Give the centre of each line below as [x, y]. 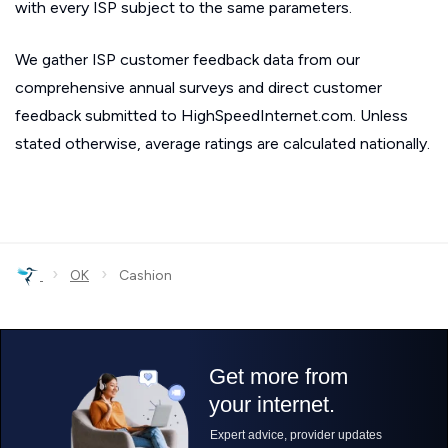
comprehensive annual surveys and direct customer [198, 87]
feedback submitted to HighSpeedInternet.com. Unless [211, 115]
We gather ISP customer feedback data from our [187, 59]
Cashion [139, 275]
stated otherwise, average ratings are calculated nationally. [222, 143]
